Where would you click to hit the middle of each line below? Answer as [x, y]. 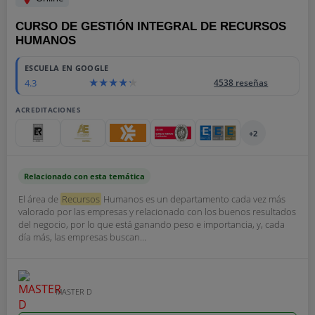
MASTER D [74, 291]
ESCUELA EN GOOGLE [67, 68]
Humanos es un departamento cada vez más [193, 199]
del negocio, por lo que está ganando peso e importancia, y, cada [152, 224]
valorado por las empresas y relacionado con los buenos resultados [157, 212]
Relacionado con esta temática [84, 176]
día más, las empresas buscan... [82, 237]
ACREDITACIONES [48, 110]
